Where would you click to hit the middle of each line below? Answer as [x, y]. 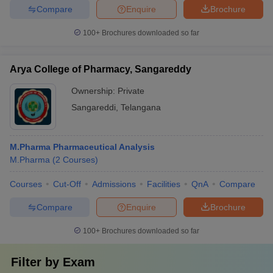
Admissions [114, 184]
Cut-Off [67, 184]
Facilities [164, 184]
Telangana [141, 107]
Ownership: [94, 91]
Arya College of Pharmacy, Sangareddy [101, 69]
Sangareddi [94, 107]
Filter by [37, 262]
